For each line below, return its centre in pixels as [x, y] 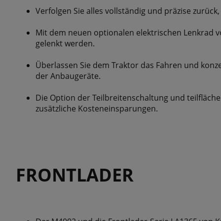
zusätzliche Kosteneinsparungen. [97, 109]
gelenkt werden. [65, 43]
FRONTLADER [75, 175]
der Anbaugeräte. [68, 76]
